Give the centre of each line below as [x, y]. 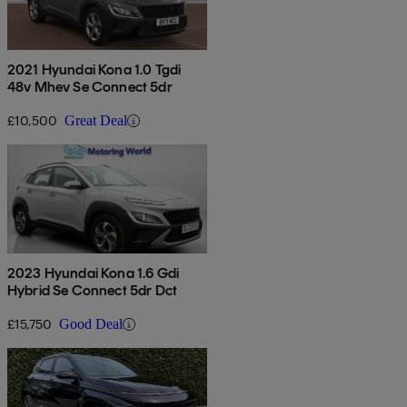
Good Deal [91, 324]
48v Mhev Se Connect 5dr [90, 87]
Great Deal [96, 121]
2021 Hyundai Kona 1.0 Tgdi [94, 70]
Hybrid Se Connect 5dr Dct [92, 291]
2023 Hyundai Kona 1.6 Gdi [93, 273]
